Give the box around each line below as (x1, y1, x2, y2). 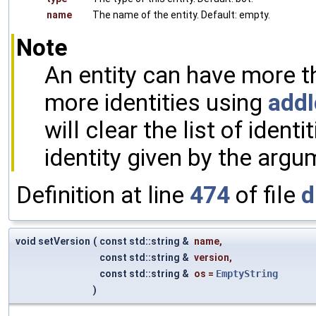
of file (230, 181, 301, 209)
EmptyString (216, 267, 278, 279)
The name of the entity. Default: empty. (92, 8, 270, 20)
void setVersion (16, 235, 90, 247)
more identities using (44, 88, 268, 116)
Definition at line (16, 181, 190, 209)
